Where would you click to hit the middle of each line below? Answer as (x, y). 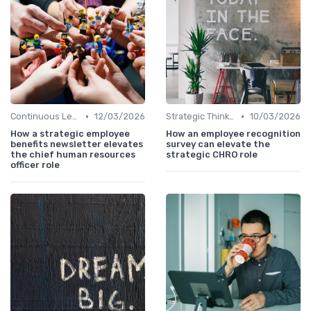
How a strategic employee (70, 134)
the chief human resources (73, 155)
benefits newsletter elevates (77, 144)
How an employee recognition (233, 134)
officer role (35, 165)
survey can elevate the (218, 144)
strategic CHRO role (212, 155)
